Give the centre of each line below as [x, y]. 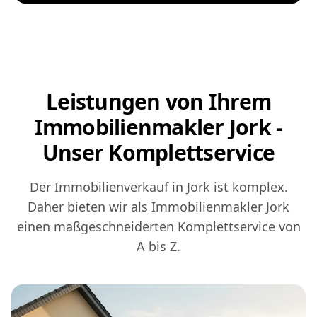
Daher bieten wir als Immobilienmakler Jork [158, 207]
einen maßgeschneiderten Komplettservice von [158, 227]
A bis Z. [158, 247]
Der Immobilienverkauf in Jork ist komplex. [158, 187]
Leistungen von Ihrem [158, 102]
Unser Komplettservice [158, 153]
